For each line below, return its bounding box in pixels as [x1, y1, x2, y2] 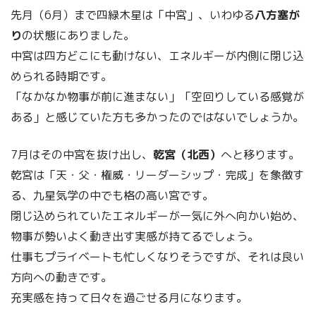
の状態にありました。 [22, 27, 135, 43]
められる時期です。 [11, 68, 112, 84]
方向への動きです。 [11, 269, 112, 285]
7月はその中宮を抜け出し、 [11, 146, 153, 162]
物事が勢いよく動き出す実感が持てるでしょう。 [11, 228, 259, 244]
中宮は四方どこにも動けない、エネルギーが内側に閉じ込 [11, 47, 304, 63]
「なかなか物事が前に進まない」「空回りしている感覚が [11, 88, 304, 104]
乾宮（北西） [153, 146, 221, 162]
